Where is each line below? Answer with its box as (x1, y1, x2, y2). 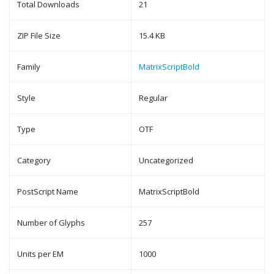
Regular (139, 92, 168, 103)
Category (17, 155, 51, 166)
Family (17, 61, 40, 72)
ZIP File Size (17, 30, 61, 41)
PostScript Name (17, 186, 78, 197)
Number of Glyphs (17, 217, 85, 228)
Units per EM (17, 248, 64, 259)
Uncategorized (139, 155, 193, 166)
